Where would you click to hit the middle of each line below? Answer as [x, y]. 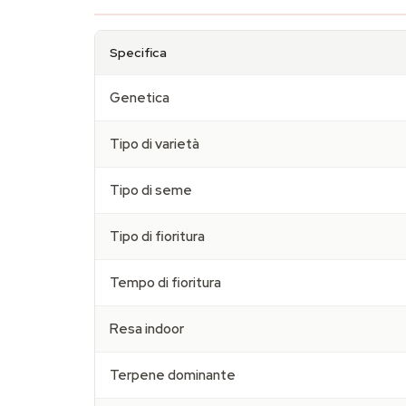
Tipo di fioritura [157, 237]
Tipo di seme [151, 190]
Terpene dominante [173, 375]
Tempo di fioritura [165, 283]
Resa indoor [147, 329]
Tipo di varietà [155, 144]
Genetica [140, 98]
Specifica [138, 53]
